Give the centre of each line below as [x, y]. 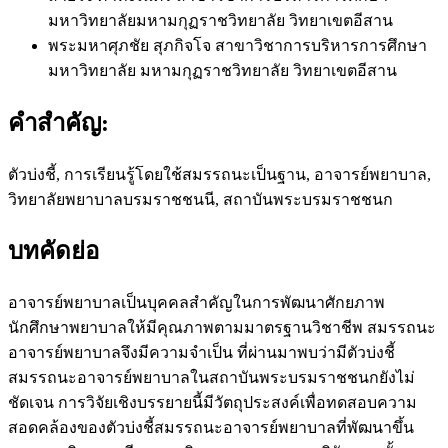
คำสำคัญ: [58, 122]
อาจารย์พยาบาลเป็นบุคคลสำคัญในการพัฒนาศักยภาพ [196, 303]
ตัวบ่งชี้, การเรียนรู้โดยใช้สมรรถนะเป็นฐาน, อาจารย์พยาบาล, [219, 174]
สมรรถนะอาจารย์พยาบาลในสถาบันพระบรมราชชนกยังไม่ [211, 378]
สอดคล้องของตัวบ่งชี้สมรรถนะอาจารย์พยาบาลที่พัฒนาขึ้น [211, 428]
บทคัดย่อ [53, 251]
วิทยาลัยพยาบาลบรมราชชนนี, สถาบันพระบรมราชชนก [200, 199]
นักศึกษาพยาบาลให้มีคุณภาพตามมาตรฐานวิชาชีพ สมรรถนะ [222, 328]
